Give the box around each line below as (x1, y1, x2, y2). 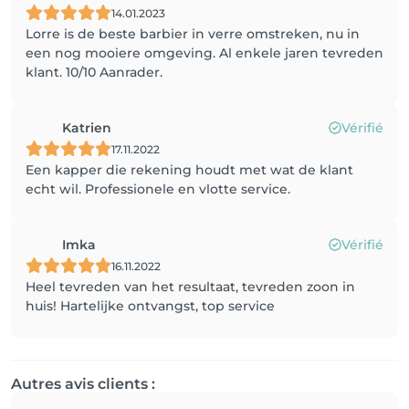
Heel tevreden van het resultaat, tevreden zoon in (26, 278, 355, 295)
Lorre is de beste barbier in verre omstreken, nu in (26, 26, 360, 42)
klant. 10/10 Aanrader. (26, 64, 163, 80)
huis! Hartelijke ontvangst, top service (26, 298, 275, 314)
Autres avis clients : (11, 375, 155, 393)
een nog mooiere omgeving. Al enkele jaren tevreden (26, 45, 383, 61)
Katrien (62, 120, 111, 136)
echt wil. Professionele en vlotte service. (26, 181, 290, 197)
